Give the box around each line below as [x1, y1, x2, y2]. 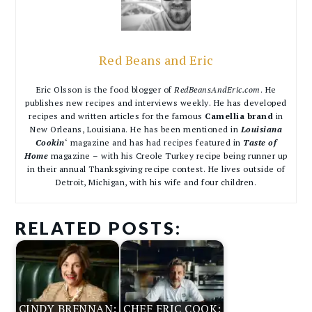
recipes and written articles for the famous [29, 110, 205, 121]
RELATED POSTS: [15, 217, 182, 238]
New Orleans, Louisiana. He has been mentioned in [30, 123, 241, 134]
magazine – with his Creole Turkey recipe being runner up [48, 150, 288, 161]
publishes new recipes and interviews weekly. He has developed [25, 97, 287, 108]
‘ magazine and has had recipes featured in [64, 136, 244, 148]
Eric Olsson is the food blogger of [36, 84, 174, 95]
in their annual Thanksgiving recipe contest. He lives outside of [27, 163, 285, 174]
